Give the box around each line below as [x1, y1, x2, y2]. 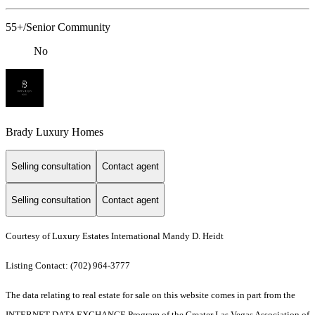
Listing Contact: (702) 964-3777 [6, 259, 132, 271]
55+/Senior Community [6, 21, 110, 34]
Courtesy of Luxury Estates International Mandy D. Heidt [6, 230, 224, 241]
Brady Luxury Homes [6, 125, 103, 138]
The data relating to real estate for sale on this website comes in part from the [6, 289, 295, 300]
